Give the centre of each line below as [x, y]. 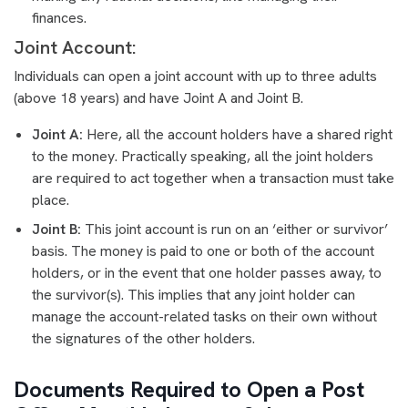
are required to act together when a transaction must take [213, 178]
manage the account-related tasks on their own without [204, 316]
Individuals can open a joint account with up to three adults [195, 76]
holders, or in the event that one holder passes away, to [207, 272]
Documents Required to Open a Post [189, 389]
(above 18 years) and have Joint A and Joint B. [160, 97]
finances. [61, 17]
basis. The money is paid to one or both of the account [203, 250]
